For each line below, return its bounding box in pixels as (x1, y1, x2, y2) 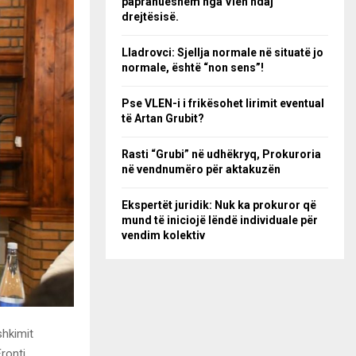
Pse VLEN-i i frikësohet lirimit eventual (122, 97, 324, 110)
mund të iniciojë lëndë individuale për (122, 214, 318, 226)
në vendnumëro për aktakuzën (122, 163, 281, 176)
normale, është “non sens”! (122, 61, 264, 74)
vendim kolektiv (122, 229, 205, 242)
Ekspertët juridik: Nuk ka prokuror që (122, 199, 316, 211)
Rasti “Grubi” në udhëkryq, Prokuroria (122, 148, 321, 161)
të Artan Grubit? (122, 112, 204, 125)
